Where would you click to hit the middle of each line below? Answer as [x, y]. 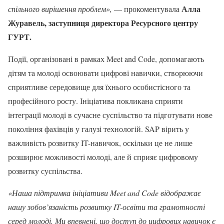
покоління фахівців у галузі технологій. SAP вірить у [98, 129]
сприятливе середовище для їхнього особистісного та [99, 87]
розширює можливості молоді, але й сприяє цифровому [103, 157]
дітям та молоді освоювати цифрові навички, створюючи [105, 73]
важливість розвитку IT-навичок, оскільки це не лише [100, 143]
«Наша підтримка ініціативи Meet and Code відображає [104, 193]
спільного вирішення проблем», [61, 9]
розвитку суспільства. [45, 171]
